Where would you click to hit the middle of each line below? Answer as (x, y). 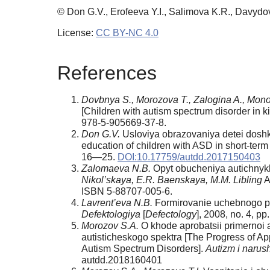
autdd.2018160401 (122, 260)
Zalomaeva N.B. (116, 168)
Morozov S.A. (110, 225)
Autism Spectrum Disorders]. (143, 248)
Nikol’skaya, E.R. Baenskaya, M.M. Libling (172, 180)
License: (77, 33)
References (107, 73)
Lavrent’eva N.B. (117, 202)
